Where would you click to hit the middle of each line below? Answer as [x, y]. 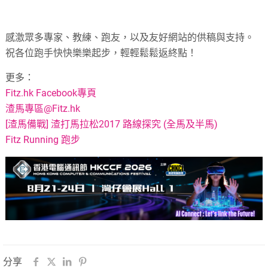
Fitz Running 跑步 [43, 140]
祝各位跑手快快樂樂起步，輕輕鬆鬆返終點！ [101, 53]
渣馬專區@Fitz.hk [43, 109]
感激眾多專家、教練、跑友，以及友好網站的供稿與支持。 [130, 38]
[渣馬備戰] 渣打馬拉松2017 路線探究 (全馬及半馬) [112, 124]
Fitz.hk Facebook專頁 [51, 93]
